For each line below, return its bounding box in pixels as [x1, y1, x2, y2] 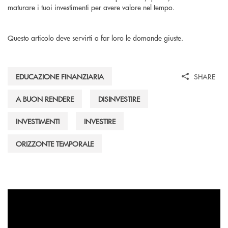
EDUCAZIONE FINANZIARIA [16, 71, 104, 82]
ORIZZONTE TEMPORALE [16, 138, 94, 149]
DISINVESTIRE [98, 94, 140, 104]
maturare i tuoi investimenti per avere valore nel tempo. [8, 2, 177, 13]
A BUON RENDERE [16, 94, 74, 104]
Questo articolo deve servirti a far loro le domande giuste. [8, 33, 183, 43]
